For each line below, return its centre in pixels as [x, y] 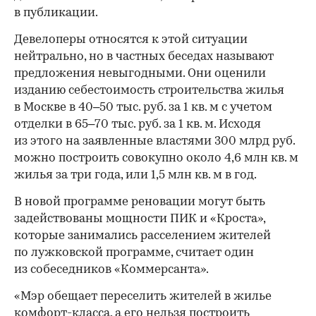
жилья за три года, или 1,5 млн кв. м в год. [135, 175]
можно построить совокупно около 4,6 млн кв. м [156, 158]
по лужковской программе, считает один [134, 253]
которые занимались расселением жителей [142, 236]
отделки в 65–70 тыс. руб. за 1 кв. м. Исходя [138, 124]
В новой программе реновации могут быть [140, 202]
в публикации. [56, 13]
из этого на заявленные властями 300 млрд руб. [154, 141]
